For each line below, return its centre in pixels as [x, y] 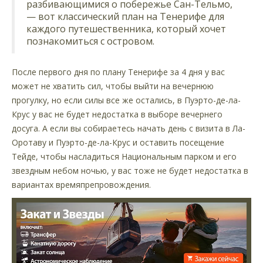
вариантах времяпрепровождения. [81, 185]
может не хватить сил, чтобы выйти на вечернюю [113, 86]
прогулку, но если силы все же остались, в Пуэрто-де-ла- [126, 100]
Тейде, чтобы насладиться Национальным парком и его [124, 157]
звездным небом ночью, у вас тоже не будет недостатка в [130, 171]
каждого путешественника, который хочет [126, 29]
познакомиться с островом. [90, 41]
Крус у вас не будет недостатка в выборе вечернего [117, 114]
